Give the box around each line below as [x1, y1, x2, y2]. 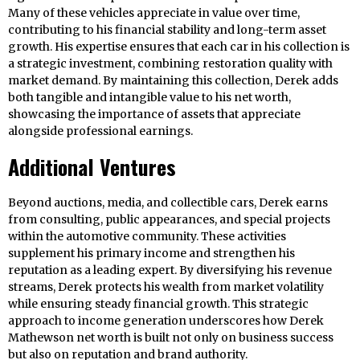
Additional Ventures [8, 151, 176, 183]
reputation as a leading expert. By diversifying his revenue [8, 263, 332, 278]
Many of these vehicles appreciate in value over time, [8, 6, 300, 21]
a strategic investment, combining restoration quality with [8, 56, 333, 72]
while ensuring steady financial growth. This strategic [8, 297, 309, 312]
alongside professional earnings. [8, 124, 193, 139]
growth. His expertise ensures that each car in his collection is [8, 39, 350, 55]
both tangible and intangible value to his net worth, [8, 90, 291, 105]
